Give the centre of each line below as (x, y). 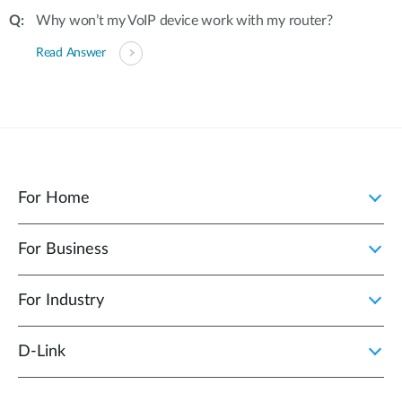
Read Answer (71, 53)
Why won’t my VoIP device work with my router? (184, 21)
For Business (63, 249)
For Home (54, 198)
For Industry (61, 301)
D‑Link (42, 352)
